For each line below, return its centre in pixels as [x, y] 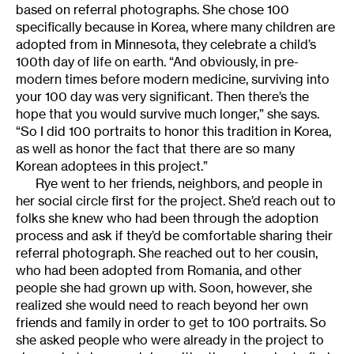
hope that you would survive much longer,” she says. [168, 114]
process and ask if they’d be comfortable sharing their [174, 236]
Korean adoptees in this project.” [112, 166]
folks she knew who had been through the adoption [167, 218]
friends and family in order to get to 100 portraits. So [171, 323]
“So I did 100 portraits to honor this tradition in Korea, [173, 132]
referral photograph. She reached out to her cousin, [167, 253]
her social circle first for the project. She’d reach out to [176, 201]
